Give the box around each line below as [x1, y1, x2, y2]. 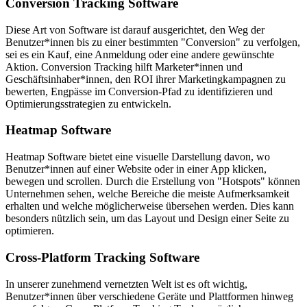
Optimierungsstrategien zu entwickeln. [5, 97, 171, 110]
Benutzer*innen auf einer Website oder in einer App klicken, [5, 163, 267, 175]
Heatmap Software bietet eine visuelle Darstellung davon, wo [5, 151, 270, 163]
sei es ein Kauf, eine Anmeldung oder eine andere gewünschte [5, 48, 274, 60]
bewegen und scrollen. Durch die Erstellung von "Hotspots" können [5, 175, 300, 188]
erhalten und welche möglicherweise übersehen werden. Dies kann [5, 200, 294, 212]
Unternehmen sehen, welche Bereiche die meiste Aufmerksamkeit [5, 188, 289, 200]
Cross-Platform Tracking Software [5, 249, 199, 265]
